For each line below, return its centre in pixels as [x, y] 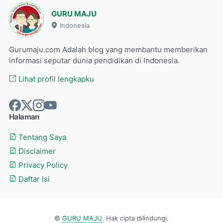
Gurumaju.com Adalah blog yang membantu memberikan [108, 50]
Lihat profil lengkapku [55, 79]
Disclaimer [36, 151]
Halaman [24, 117]
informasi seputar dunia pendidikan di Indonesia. [94, 60]
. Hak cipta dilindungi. [135, 218]
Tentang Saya [41, 137]
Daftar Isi [33, 179]
